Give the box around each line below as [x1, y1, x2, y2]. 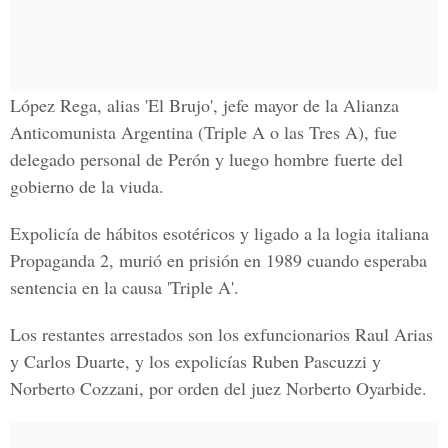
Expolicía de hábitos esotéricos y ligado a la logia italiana [10, 221, 429, 245]
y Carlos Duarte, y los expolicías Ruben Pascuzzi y [10, 349, 381, 373]
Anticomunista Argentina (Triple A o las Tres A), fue [10, 120, 397, 144]
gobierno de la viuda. [10, 174, 164, 198]
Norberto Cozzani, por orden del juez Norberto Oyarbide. [10, 376, 427, 400]
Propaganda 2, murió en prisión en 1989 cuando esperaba [10, 248, 427, 272]
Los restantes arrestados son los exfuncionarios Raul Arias [10, 322, 433, 346]
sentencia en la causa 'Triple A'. [10, 275, 239, 299]
